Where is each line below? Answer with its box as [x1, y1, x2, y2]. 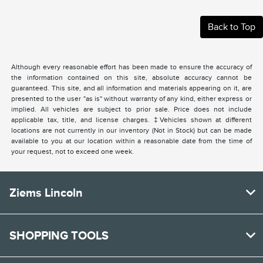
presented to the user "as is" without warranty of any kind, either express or [11, 95, 252, 103]
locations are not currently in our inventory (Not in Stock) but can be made [11, 126, 252, 135]
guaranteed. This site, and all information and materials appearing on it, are [11, 84, 252, 93]
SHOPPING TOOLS [9, 229, 109, 242]
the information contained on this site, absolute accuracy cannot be [11, 73, 252, 82]
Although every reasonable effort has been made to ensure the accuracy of [11, 63, 252, 72]
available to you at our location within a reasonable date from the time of [11, 137, 252, 146]
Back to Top [208, 22, 255, 33]
